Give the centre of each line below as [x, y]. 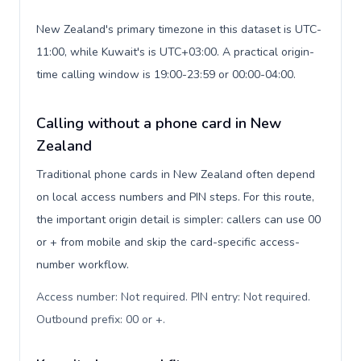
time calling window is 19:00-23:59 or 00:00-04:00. [166, 75]
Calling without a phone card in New [159, 123]
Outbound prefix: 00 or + [100, 320]
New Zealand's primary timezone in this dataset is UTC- [179, 29]
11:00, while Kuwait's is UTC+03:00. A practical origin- [175, 52]
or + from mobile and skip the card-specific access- [168, 242]
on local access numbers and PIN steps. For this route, [175, 197]
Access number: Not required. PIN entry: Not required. [173, 297]
